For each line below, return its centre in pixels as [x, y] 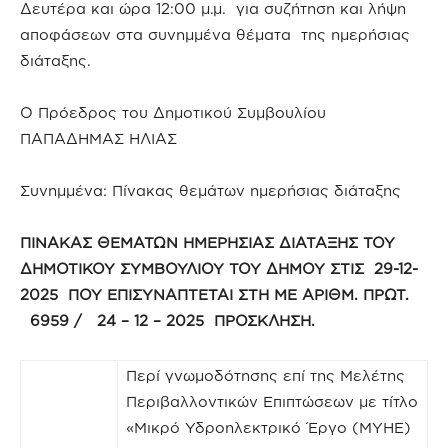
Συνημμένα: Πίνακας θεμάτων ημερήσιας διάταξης [210, 190]
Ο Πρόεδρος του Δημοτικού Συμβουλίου [173, 112]
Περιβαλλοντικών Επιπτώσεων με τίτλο [272, 401]
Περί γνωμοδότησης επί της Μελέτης [265, 375]
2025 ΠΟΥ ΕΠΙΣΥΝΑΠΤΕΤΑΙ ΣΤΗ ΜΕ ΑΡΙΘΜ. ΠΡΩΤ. [214, 294]
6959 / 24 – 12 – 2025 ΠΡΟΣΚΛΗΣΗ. [167, 320]
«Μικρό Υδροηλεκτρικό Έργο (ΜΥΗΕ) [268, 427]
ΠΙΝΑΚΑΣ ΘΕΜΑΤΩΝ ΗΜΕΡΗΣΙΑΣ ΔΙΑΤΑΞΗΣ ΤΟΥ [207, 242]
